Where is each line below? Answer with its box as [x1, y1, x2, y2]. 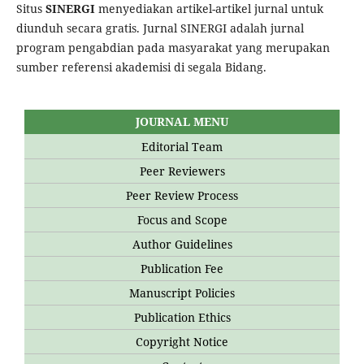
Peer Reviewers [139, 162, 225, 179]
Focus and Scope [136, 211, 227, 227]
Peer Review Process [126, 187, 238, 203]
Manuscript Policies [129, 284, 235, 301]
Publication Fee [141, 260, 223, 276]
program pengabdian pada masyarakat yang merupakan [15, 39, 330, 55]
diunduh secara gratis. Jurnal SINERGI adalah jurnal [15, 19, 304, 36]
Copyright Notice [136, 333, 228, 349]
